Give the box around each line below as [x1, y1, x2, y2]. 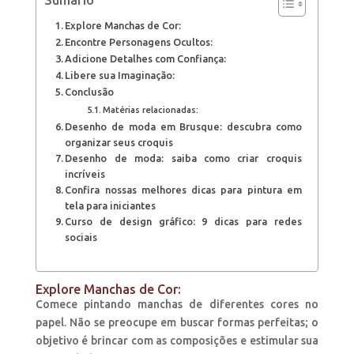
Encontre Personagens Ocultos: [65, 36, 213, 48]
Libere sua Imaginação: [65, 70, 175, 81]
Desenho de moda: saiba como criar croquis [65, 153, 302, 164]
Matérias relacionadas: [103, 104, 198, 115]
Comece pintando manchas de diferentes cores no [35, 298, 319, 311]
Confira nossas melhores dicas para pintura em [65, 184, 302, 196]
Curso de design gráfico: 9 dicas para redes [65, 216, 302, 228]
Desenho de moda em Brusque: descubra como [65, 121, 302, 133]
